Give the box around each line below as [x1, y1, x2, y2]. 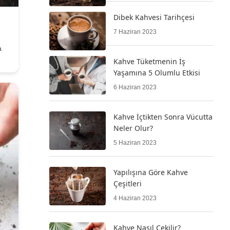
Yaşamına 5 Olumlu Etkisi [113, 68, 200, 78]
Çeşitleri [113, 179, 142, 188]
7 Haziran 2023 [113, 28, 157, 35]
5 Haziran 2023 [113, 139, 157, 146]
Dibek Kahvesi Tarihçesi [113, 12, 195, 22]
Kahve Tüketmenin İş [113, 56, 185, 66]
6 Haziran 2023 [113, 84, 157, 91]
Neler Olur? [113, 123, 153, 133]
